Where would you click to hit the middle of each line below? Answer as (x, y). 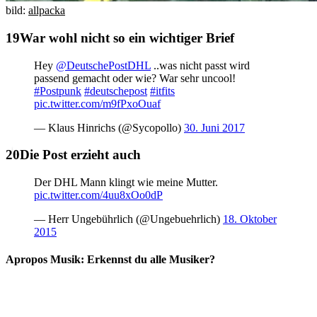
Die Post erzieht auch (80, 155)
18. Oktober (250, 219)
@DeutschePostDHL (103, 65)
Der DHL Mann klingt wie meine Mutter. (126, 182)
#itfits (162, 91)
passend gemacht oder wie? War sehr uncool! (135, 78)
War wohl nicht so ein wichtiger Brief (127, 38)
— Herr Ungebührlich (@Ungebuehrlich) (128, 219)
